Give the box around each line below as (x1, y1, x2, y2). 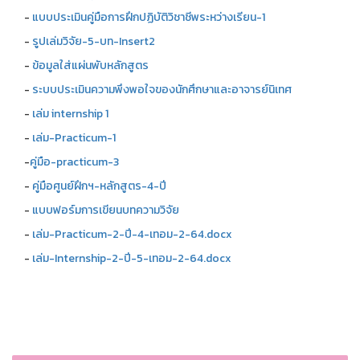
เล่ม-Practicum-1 (32, 129, 116, 146)
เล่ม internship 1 (32, 105, 108, 122)
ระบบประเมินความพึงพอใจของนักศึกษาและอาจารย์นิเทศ (32, 81, 292, 98)
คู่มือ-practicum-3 (30, 153, 119, 170)
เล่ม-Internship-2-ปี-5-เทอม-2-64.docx (32, 250, 231, 267)
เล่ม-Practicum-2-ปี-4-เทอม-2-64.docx (32, 226, 232, 243)
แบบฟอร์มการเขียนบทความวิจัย (32, 202, 179, 219)
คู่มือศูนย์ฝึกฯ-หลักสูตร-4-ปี (32, 178, 166, 194)
